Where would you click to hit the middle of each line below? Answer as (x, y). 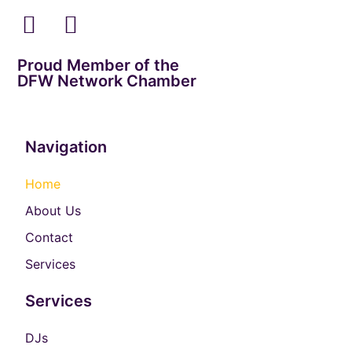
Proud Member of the (99, 65)
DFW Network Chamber (107, 81)
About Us (53, 210)
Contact (49, 237)
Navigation (66, 147)
